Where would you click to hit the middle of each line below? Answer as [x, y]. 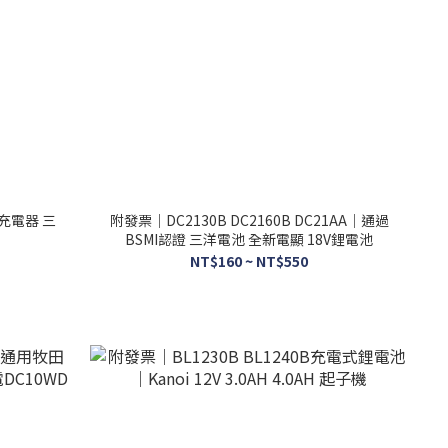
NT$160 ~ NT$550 [249, 260]
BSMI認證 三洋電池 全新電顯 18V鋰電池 [249, 238]
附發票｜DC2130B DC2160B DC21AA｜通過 [249, 219]
